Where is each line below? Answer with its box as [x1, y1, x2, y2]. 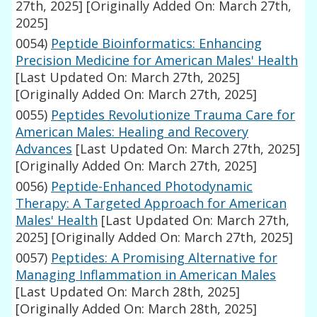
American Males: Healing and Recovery [16, 123, 249, 141]
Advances [16, 140, 73, 158]
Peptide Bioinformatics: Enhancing [51, 35, 263, 52]
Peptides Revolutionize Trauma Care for [51, 106, 296, 124]
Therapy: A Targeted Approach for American [16, 195, 287, 212]
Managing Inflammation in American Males [16, 266, 277, 284]
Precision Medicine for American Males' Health [16, 52, 299, 69]
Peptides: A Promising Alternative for [51, 249, 278, 267]
